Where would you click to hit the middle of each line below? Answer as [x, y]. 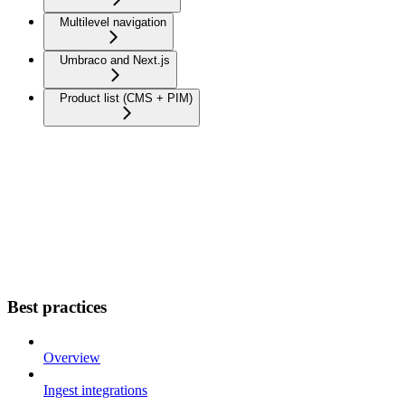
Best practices [57, 306]
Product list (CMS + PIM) [126, 98]
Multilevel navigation [113, 22]
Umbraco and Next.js [115, 60]
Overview [72, 358]
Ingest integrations [95, 391]
